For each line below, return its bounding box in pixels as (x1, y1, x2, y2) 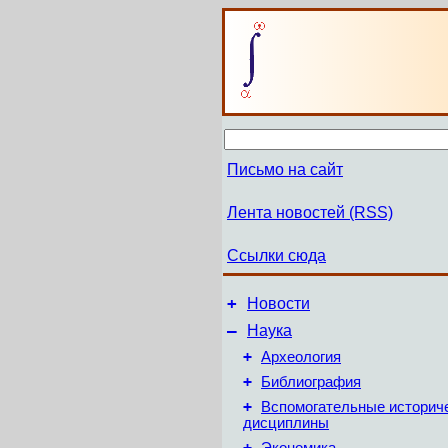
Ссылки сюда (227, 247, 326, 264)
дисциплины (243, 415, 329, 431)
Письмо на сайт (227, 161, 343, 178)
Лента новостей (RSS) (227, 204, 393, 221)
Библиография (261, 374, 361, 390)
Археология (261, 349, 341, 365)
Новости (247, 295, 310, 312)
